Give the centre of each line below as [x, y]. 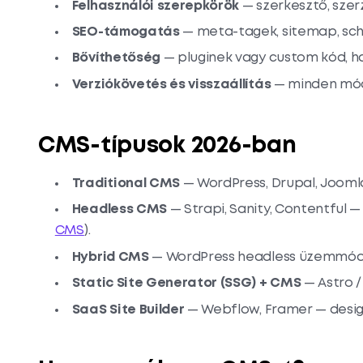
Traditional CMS [126, 183]
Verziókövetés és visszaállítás [171, 84]
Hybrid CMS [110, 257]
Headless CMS [119, 210]
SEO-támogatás [126, 32]
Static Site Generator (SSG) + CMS [186, 284]
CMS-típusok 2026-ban [167, 146]
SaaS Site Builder [128, 310]
